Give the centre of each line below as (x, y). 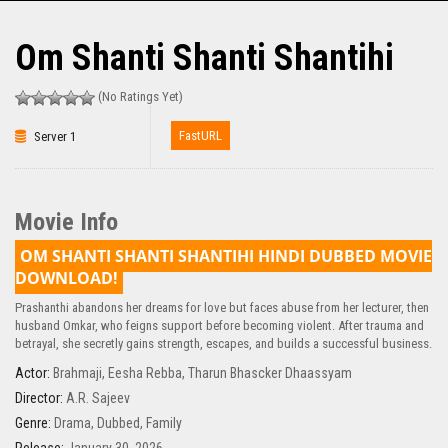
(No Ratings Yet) (139, 97)
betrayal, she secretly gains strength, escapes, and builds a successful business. (223, 344)
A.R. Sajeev (98, 398)
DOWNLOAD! (66, 278)
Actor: (32, 373)
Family (164, 423)
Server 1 (53, 137)
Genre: (33, 423)
